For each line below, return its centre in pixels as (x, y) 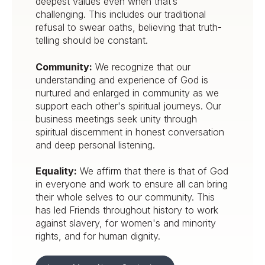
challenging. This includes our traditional (121, 14)
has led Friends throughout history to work (127, 210)
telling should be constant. (92, 41)
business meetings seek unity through (116, 119)
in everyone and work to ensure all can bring (132, 184)
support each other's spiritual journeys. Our (128, 106)
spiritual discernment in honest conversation (130, 132)
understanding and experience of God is (122, 80)
